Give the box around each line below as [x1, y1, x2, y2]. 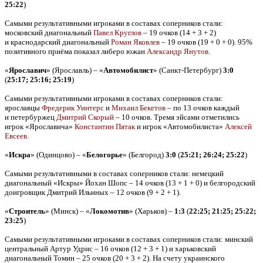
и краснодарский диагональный [5, 38, 111, 46]
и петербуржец [5, 113, 56, 122]
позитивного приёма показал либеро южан [5, 47, 147, 56]
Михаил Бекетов [112, 103, 166, 112]
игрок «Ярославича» [5, 122, 75, 131]
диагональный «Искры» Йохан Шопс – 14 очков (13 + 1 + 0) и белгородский [5, 178, 255, 187]
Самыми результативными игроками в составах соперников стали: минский [5, 235, 253, 244]
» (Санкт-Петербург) [153, 66, 223, 75]
